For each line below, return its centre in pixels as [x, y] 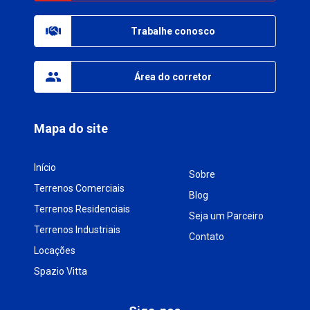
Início [45, 167]
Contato [207, 236]
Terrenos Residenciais [82, 209]
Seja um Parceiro [227, 216]
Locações [55, 250]
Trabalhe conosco [173, 31]
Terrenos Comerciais [80, 188]
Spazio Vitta [61, 271]
